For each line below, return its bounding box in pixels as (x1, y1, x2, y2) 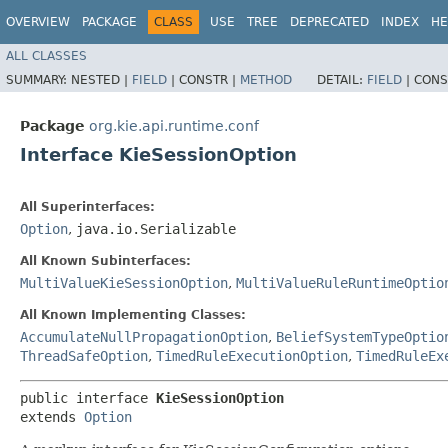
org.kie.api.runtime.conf (89, 117, 259, 134)
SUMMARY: (6, 72, 71, 87)
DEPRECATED (290, 15, 369, 29)
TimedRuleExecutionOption (156, 347, 348, 364)
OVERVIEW (6, 15, 70, 29)
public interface (20, 389, 156, 406)
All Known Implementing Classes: (20, 307, 246, 322)
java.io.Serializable (76, 220, 236, 237)
